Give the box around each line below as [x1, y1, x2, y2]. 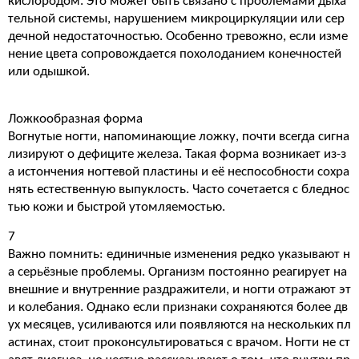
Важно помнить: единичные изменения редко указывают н [8, 248, 350, 261]
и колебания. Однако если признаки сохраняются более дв [8, 301, 348, 314]
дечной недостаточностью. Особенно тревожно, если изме [8, 30, 348, 43]
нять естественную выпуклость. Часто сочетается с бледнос [8, 183, 349, 196]
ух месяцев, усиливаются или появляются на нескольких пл [8, 318, 351, 332]
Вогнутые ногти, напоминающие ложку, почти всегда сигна [8, 130, 349, 143]
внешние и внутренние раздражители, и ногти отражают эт [8, 283, 351, 296]
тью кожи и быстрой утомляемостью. [8, 200, 225, 214]
